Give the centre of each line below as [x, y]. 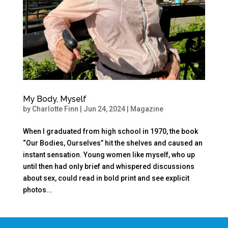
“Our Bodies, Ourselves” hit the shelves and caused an [112, 143]
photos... [37, 190]
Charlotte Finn [55, 109]
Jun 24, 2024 [104, 109]
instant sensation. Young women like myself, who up [109, 154]
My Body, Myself [54, 99]
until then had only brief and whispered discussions [108, 166]
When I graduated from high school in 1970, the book [110, 131]
